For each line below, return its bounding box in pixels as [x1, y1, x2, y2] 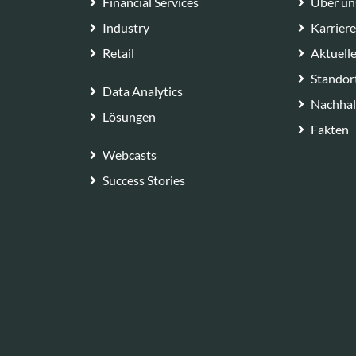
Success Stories [103, 172, 186, 188]
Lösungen [103, 108, 157, 124]
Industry [103, 19, 150, 35]
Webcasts [103, 146, 157, 162]
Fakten [310, 121, 349, 137]
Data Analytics [103, 83, 184, 99]
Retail [103, 44, 135, 60]
